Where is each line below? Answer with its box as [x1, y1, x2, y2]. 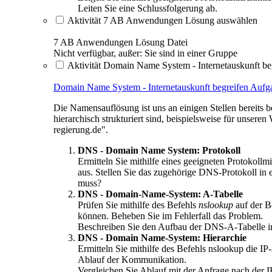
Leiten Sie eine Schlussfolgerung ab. [78, 2, 217, 13]
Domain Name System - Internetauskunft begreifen [53, 81, 250, 92]
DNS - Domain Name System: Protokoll [78, 144, 240, 155]
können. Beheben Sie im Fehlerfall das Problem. [78, 210, 263, 221]
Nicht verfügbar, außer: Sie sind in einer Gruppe [53, 47, 237, 58]
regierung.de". [53, 124, 108, 135]
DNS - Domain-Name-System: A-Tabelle [78, 188, 243, 199]
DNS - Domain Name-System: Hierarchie [78, 232, 246, 243]
